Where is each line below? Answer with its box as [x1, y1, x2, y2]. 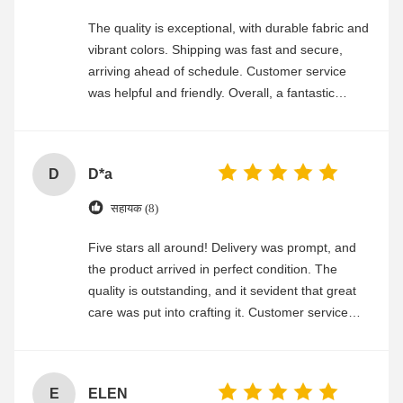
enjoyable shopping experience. [88, 347, 269, 363]
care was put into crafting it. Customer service [88, 304, 348, 319]
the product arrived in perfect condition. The [88, 261, 337, 276]
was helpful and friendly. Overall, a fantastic [88, 85, 335, 100]
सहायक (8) [111, 201, 158, 216]
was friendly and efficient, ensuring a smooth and [88, 326, 367, 341]
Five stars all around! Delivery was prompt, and [88, 239, 356, 255]
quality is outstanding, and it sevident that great [88, 282, 356, 298]
